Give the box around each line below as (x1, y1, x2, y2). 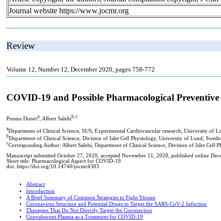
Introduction (26, 188, 55, 194)
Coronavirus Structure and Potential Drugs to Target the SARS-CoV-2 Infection (26, 201, 207, 207)
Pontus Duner (6, 115, 37, 121)
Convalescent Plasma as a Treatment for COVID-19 (26, 214, 143, 220)
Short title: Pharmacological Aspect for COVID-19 (6, 158, 121, 164)
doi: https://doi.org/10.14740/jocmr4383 (6, 164, 99, 170)
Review (6, 40, 35, 51)
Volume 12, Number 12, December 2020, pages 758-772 (6, 65, 155, 73)
